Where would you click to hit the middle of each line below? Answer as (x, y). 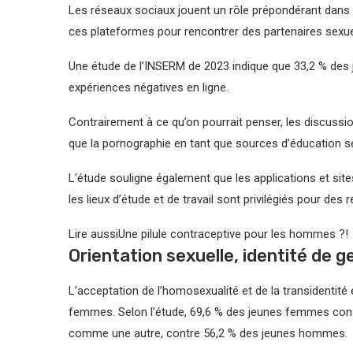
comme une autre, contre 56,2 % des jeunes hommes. (208, 334)
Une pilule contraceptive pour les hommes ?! (233, 234)
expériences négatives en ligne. (149, 88)
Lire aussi (93, 234)
